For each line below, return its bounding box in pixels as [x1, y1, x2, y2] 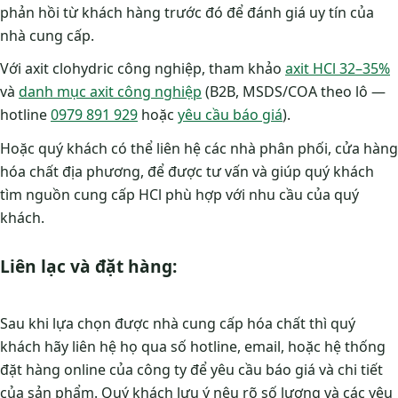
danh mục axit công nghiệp [19, 82, 202, 102]
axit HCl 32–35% [285, 59, 390, 79]
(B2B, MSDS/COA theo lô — [202, 82, 386, 102]
